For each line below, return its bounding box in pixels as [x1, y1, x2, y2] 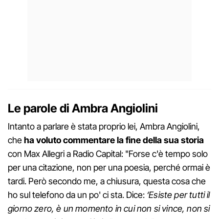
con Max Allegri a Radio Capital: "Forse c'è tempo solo [8, 148, 208, 159]
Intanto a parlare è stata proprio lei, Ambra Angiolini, [8, 121, 200, 131]
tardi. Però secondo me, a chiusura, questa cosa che [8, 175, 206, 186]
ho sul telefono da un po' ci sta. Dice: [8, 189, 147, 200]
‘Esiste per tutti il [147, 189, 210, 200]
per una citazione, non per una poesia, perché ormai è [8, 162, 210, 173]
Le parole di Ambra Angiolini [8, 101, 158, 115]
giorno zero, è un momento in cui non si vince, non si [8, 203, 210, 214]
